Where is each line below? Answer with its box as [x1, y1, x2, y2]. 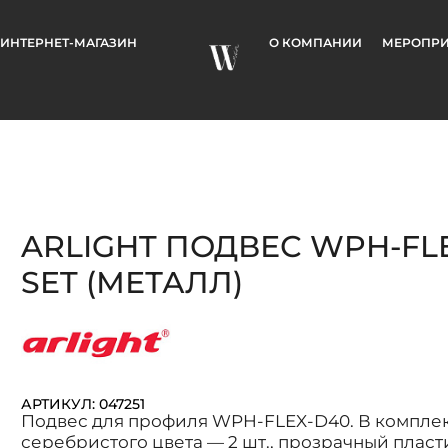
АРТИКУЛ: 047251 [20, 394, 145, 413]
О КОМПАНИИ [269, 35, 363, 50]
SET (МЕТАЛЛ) [20, 264, 243, 301]
